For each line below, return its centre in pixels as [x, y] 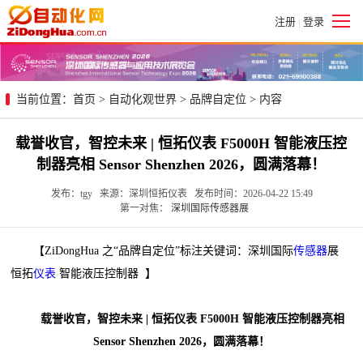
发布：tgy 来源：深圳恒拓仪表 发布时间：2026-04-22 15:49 [181, 193]
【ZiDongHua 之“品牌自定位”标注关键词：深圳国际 [152, 250]
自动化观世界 [143, 99]
